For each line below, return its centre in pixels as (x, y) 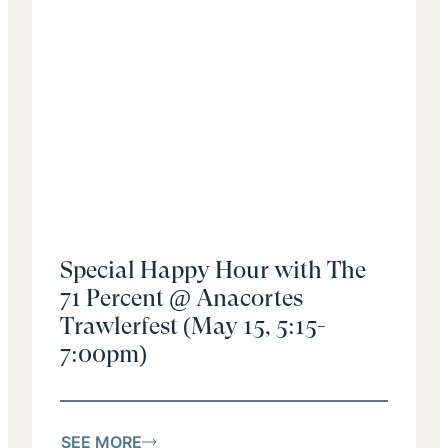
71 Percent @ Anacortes (181, 298)
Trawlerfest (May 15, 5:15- (193, 326)
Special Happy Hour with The (213, 270)
